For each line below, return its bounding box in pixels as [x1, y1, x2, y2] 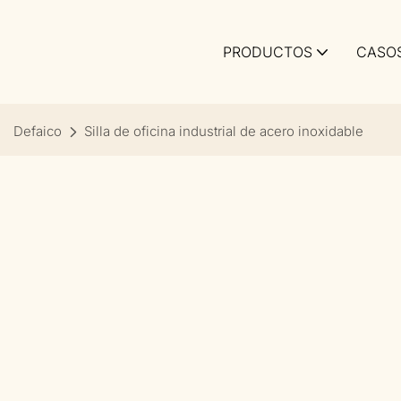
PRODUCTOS [223, 43, 312, 61]
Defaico [13, 123, 62, 140]
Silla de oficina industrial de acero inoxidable [84, 123, 363, 140]
